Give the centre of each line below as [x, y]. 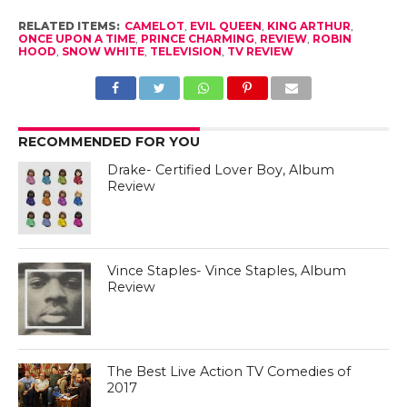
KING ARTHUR [308, 25]
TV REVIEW [260, 51]
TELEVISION [185, 51]
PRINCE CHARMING [197, 38]
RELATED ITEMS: [69, 25]
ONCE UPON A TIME [76, 38]
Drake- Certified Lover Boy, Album [221, 169]
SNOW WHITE [103, 51]
